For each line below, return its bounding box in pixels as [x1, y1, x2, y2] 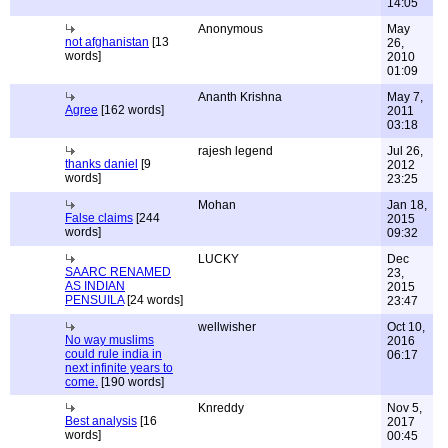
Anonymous [198, 22, 263, 36]
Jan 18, [387, 198, 427, 212]
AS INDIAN [65, 279, 125, 293]
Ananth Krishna [198, 90, 282, 104]
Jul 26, [387, 144, 423, 158]
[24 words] [124, 293, 183, 307]
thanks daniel [65, 157, 138, 171]
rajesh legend [198, 144, 273, 158]
